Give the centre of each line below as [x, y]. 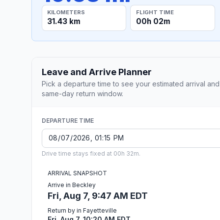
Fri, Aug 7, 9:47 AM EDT [98, 195]
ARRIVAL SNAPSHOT [77, 173]
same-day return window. [82, 93]
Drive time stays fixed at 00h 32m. [91, 153]
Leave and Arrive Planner [97, 72]
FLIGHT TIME [155, 12]
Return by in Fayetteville [82, 210]
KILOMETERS [66, 12]
